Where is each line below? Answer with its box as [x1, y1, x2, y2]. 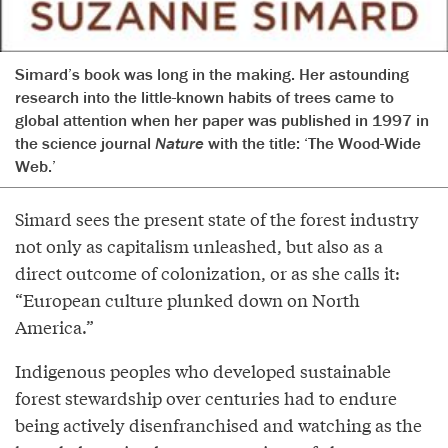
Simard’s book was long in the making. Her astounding [15, 63, 409, 86]
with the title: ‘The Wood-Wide [204, 132, 421, 155]
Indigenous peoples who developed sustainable [15, 358, 391, 384]
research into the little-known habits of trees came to [15, 86, 394, 109]
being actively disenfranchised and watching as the [15, 412, 422, 438]
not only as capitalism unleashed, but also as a [15, 233, 383, 259]
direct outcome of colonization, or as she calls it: [15, 260, 400, 286]
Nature [155, 132, 204, 155]
